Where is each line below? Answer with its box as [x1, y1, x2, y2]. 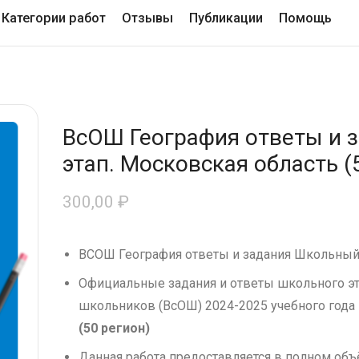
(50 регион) [78, 321, 150, 337]
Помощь [279, 10, 333, 26]
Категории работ [2, 10, 107, 26]
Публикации [189, 10, 264, 26]
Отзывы [122, 10, 174, 26]
